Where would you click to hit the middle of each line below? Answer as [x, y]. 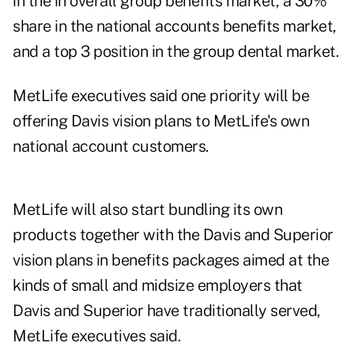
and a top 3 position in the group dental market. [175, 52]
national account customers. [111, 147]
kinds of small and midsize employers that [158, 286]
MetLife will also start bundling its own [147, 210]
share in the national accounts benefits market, [175, 26]
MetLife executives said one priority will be [161, 96]
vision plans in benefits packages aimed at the [171, 260]
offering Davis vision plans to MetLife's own [161, 121]
